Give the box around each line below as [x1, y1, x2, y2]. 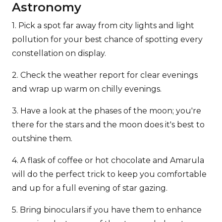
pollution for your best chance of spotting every [12, 34, 203, 44]
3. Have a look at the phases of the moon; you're [12, 106, 201, 115]
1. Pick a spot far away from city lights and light [12, 20, 194, 30]
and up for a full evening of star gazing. [12, 183, 167, 193]
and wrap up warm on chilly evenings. [12, 84, 162, 94]
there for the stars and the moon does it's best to [12, 119, 205, 129]
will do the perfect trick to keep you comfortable [12, 169, 207, 179]
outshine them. [12, 133, 72, 143]
